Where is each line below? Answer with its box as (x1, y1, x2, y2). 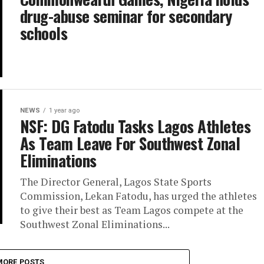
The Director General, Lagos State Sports (20, 175, 212, 189)
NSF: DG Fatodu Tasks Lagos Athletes (20, 114, 250, 138)
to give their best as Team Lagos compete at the (20, 203, 243, 217)
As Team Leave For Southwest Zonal (20, 131, 240, 156)
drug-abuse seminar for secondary (20, 4, 232, 28)
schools (20, 21, 68, 45)
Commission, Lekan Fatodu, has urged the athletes (20, 189, 257, 203)
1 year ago (49, 107, 80, 115)
